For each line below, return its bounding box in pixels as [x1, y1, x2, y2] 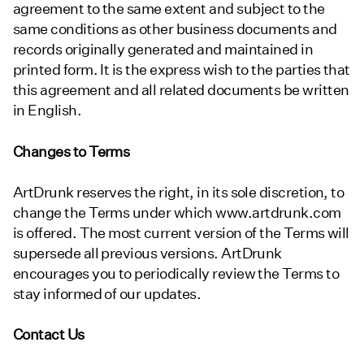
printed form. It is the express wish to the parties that [13, 61, 350, 79]
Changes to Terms [13, 142, 130, 160]
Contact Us [13, 325, 84, 343]
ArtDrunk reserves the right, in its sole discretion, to [13, 183, 344, 201]
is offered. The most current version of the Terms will [13, 223, 349, 241]
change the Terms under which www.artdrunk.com [13, 203, 341, 221]
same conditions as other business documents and [13, 20, 337, 38]
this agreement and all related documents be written [13, 81, 349, 99]
